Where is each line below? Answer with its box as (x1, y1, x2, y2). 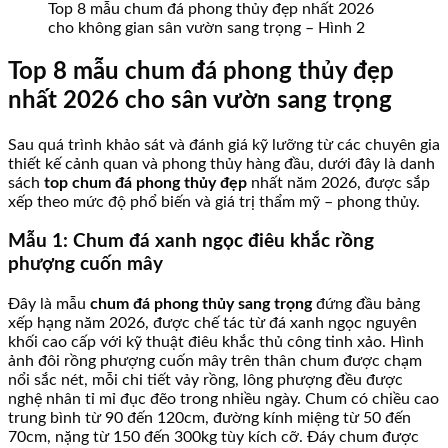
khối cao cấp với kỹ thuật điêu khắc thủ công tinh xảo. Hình (8, 334, 424, 351)
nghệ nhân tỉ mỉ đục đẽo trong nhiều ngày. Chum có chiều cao (8, 391, 439, 408)
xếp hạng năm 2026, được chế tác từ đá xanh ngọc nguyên (8, 315, 417, 332)
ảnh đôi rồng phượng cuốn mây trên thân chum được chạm (8, 353, 422, 370)
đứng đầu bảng (312, 296, 420, 313)
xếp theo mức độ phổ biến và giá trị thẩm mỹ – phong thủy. (8, 193, 420, 210)
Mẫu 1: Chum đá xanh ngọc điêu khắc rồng (8, 232, 374, 252)
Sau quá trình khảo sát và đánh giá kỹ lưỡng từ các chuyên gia (8, 136, 440, 153)
